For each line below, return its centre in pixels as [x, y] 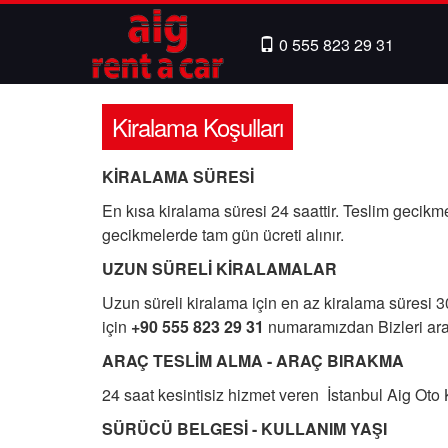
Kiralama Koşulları [197, 126]
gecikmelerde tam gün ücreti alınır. [223, 234]
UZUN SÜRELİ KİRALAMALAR [219, 268]
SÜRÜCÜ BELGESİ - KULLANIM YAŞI [244, 428]
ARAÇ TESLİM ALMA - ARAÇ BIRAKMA [253, 360]
